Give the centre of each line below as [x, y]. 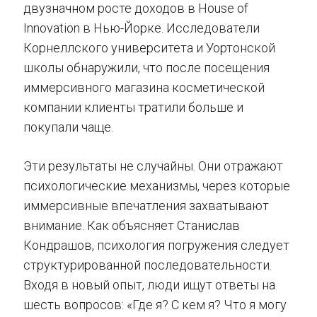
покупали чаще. [68, 127]
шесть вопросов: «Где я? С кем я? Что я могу [155, 304]
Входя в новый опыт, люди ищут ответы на [149, 284]
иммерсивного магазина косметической [144, 87]
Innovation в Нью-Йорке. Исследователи [142, 28]
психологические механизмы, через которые [157, 185]
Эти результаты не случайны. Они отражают [153, 166]
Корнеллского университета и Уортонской [149, 47]
